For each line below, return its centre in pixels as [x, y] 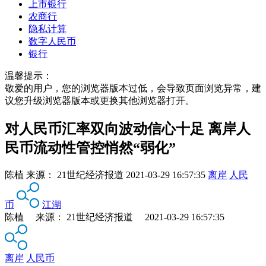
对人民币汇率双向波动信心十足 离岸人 [128, 129]
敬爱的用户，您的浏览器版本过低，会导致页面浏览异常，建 [133, 88]
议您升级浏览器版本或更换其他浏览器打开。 [100, 100]
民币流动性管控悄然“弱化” [90, 148]
